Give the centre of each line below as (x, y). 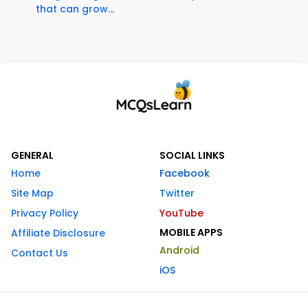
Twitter (177, 194)
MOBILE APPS (191, 233)
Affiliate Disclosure (58, 233)
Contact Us (40, 253)
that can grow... (75, 9)
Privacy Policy (45, 213)
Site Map (32, 194)
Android (179, 251)
